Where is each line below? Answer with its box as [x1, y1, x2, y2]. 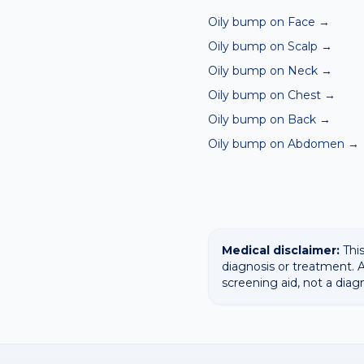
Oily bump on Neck [208, 63, 318, 78]
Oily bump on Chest [208, 88, 321, 102]
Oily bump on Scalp [208, 39, 318, 54]
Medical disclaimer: [222, 243, 340, 258]
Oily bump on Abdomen [208, 136, 344, 151]
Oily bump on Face [208, 15, 315, 29]
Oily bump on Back [208, 112, 316, 127]
